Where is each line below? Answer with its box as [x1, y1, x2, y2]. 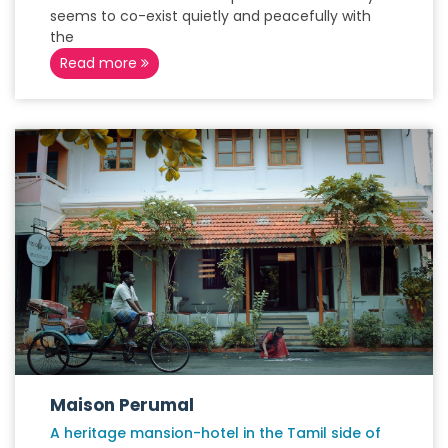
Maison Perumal [50, 393, 194, 417]
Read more [60, 53, 141, 73]
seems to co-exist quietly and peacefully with [50, 6, 371, 26]
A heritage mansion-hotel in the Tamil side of [50, 423, 381, 443]
